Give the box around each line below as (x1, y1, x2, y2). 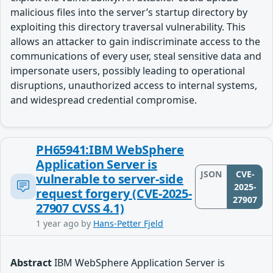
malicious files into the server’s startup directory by (10, 5, 247, 19)
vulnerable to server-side (36, 171, 183, 187)
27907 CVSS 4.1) (36, 200, 124, 216)
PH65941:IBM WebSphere (36, 141, 184, 158)
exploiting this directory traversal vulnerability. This (10, 20, 246, 34)
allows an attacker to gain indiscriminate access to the (10, 35, 260, 48)
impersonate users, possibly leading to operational (10, 64, 245, 77)
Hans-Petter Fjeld (93, 218, 163, 229)
